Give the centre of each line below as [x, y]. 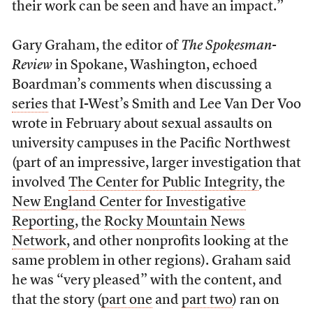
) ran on [256, 300]
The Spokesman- [228, 46]
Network [39, 242]
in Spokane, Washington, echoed [155, 66]
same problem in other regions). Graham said [151, 261]
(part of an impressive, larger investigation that [156, 163]
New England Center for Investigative [129, 203]
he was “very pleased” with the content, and [147, 281]
